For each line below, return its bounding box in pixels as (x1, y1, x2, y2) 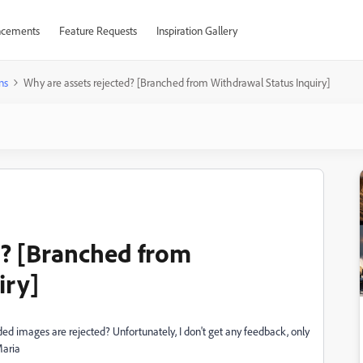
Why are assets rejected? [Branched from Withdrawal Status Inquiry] (23, 75, 330, 89)
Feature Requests (58, 23, 137, 37)
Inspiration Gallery (156, 23, 237, 37)
